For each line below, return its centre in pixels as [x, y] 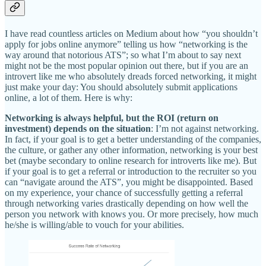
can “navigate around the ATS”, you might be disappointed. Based [129, 182]
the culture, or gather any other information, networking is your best [131, 150]
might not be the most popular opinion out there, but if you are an [126, 65]
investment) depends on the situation [78, 128]
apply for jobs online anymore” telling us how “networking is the [126, 44]
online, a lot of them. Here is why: [69, 97]
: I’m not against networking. [205, 128]
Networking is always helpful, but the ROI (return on [112, 118]
